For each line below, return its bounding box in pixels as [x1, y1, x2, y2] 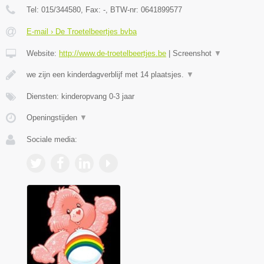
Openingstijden [27, 113, 80, 122]
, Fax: [81, 5, 103, 14]
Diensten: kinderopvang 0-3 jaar [27, 91, 134, 101]
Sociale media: [27, 134, 77, 144]
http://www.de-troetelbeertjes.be [59, 48, 166, 58]
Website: [27, 48, 59, 58]
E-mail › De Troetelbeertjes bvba [27, 27, 137, 36]
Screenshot [173, 48, 214, 58]
